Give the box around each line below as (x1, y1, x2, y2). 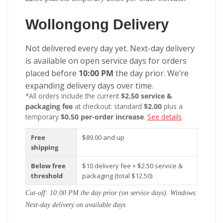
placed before (25, 67, 79, 79)
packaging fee (25, 101, 73, 111)
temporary (25, 111, 61, 121)
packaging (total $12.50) (82, 171, 152, 180)
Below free (31, 161, 66, 170)
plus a (162, 101, 183, 111)
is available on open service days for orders (25, 55, 187, 66)
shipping (31, 142, 58, 152)
